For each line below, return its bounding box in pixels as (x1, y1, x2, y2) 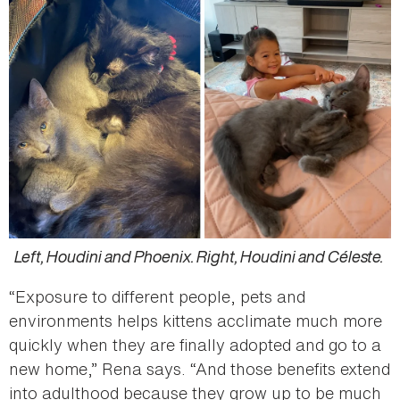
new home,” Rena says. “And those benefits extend (9, 356, 390, 380)
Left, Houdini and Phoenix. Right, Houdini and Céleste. (14, 244, 386, 268)
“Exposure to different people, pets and (9, 284, 305, 308)
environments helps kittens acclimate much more (9, 308, 382, 332)
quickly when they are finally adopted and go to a (9, 332, 381, 356)
